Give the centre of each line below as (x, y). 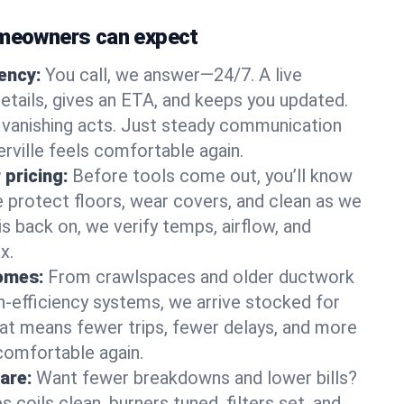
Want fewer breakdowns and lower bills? (197, 378)
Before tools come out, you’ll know (212, 176)
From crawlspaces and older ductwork (201, 277)
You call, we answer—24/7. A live (174, 75)
